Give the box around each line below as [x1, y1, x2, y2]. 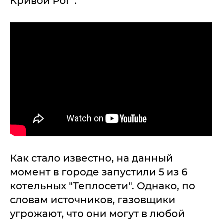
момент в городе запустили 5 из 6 [10, 166, 187, 178]
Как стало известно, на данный [10, 152, 173, 164]
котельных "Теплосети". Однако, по [10, 179, 195, 192]
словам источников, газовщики [10, 193, 175, 206]
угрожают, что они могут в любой [10, 207, 185, 220]
